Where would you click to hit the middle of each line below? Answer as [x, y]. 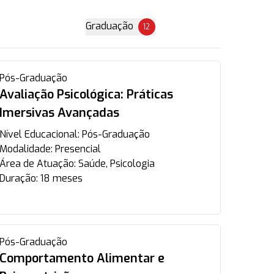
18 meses [61, 178]
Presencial [78, 149]
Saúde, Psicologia [116, 164]
